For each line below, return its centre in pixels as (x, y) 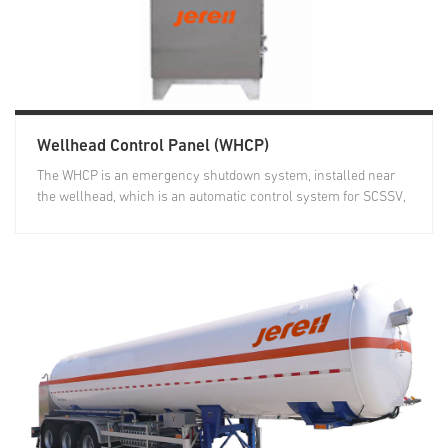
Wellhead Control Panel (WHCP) (152, 147)
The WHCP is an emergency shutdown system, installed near (216, 176)
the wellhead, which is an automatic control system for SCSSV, (221, 197)
